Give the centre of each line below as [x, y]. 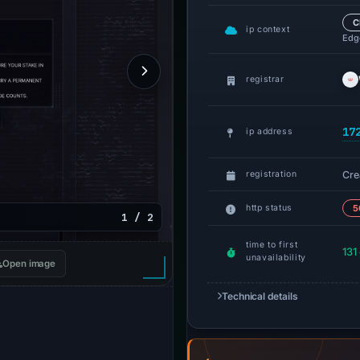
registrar [265, 79]
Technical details [260, 296]
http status [269, 208]
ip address [270, 131]
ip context [268, 29]
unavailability [276, 258]
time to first [272, 245]
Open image [29, 264]
